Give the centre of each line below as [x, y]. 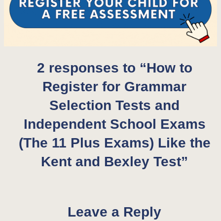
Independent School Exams [114, 124]
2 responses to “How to [114, 67]
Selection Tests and [114, 105]
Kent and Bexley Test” [114, 161]
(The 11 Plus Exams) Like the [114, 142]
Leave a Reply [114, 211]
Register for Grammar [114, 86]
